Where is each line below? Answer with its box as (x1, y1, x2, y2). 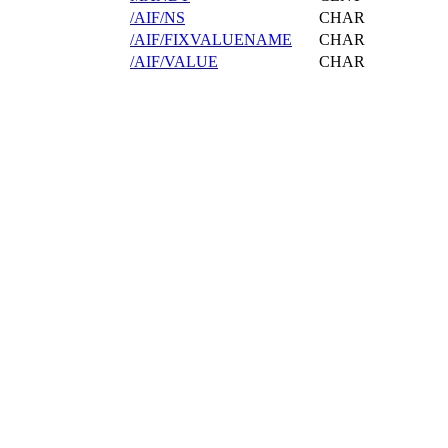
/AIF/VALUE (130, 52, 218, 70)
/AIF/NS (130, 8, 185, 26)
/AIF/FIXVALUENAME (130, 30, 292, 48)
